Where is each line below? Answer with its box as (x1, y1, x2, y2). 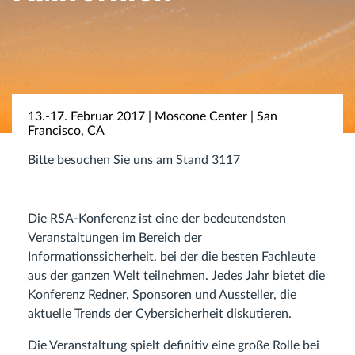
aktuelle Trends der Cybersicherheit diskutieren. (28, 307, 292, 320)
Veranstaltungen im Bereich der (28, 231, 202, 244)
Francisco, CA (28, 124, 105, 137)
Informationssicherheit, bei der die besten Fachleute (28, 250, 315, 263)
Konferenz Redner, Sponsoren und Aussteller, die (28, 288, 296, 301)
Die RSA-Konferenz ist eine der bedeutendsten (28, 212, 286, 225)
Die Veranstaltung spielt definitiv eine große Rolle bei (28, 339, 319, 352)
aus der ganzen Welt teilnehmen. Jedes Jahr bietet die (28, 269, 325, 282)
